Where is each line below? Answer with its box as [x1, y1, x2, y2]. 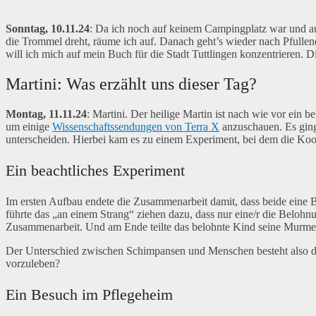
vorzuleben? [6, 257, 60, 270]
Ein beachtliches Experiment [6, 162, 185, 180]
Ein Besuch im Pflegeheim [6, 286, 173, 304]
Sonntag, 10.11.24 [6, 23, 90, 35]
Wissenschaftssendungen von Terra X [52, 121, 219, 133]
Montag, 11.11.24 [6, 108, 87, 121]
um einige [6, 121, 52, 133]
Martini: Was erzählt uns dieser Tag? [6, 75, 257, 94]
